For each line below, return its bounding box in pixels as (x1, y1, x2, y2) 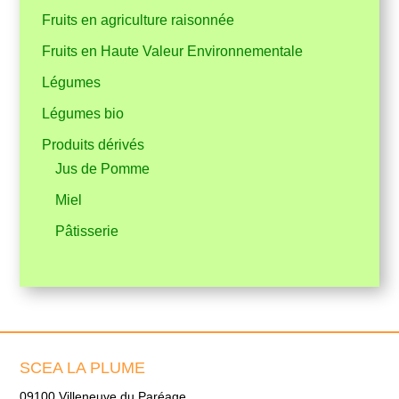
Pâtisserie (55, 224, 119, 239)
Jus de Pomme (55, 161, 151, 176)
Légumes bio (42, 106, 125, 121)
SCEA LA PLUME (20, 359, 146, 378)
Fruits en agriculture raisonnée (42, 12, 235, 28)
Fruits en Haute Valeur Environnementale (42, 44, 304, 59)
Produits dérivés (42, 137, 145, 152)
